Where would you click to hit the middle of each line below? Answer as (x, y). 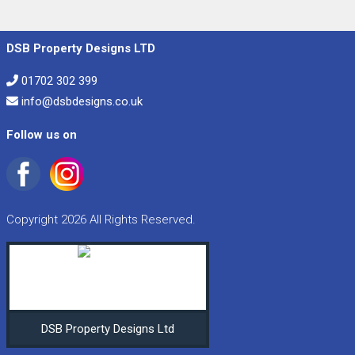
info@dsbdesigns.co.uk (82, 101)
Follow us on (42, 135)
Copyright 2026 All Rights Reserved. (101, 219)
